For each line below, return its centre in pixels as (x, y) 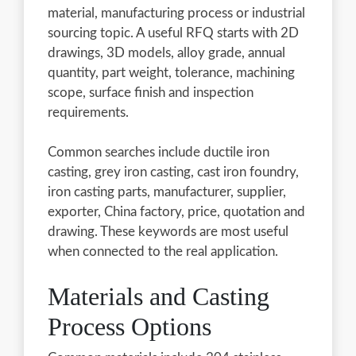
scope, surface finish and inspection (151, 92)
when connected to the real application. (163, 251)
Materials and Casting (159, 296)
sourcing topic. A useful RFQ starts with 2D (173, 33)
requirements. (88, 112)
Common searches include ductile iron (159, 152)
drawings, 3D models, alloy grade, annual (166, 52)
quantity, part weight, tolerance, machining (171, 72)
